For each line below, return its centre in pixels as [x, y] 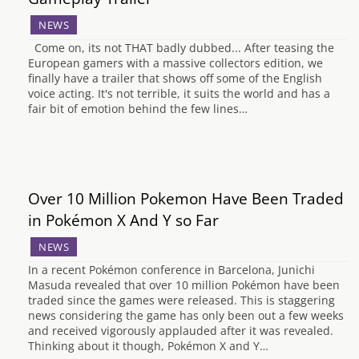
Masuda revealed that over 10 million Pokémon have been [184, 284]
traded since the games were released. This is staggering [182, 300]
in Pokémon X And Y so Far [123, 220]
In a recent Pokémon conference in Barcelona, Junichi [171, 269]
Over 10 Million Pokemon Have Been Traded [186, 198]
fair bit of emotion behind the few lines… [138, 109]
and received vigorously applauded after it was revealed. [181, 330]
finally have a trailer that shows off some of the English [175, 78]
